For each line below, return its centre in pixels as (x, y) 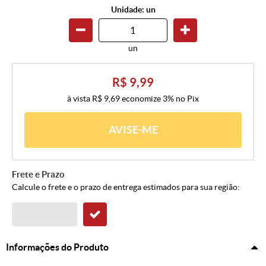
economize (141, 99)
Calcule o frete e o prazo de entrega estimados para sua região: (126, 187)
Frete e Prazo (38, 175)
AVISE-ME (133, 130)
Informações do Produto (57, 247)
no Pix (187, 99)
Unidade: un (133, 10)
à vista (80, 99)
